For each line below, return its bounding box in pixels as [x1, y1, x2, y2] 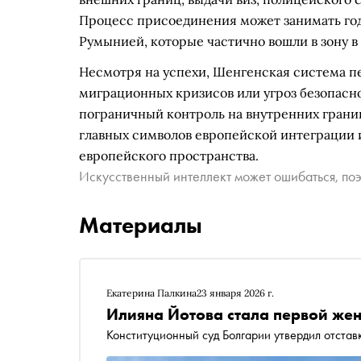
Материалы [79, 211, 202, 239]
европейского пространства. [79, 147, 259, 164]
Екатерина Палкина [106, 287, 197, 299]
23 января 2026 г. [197, 287, 274, 299]
